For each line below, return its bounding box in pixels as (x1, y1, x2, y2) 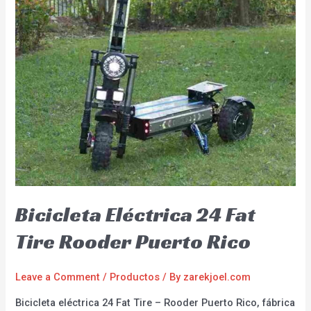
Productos (110, 271, 160, 284)
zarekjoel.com (183, 271, 251, 284)
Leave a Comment (15, 271, 101, 284)
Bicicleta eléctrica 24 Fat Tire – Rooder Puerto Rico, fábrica (15, 296, 296, 309)
